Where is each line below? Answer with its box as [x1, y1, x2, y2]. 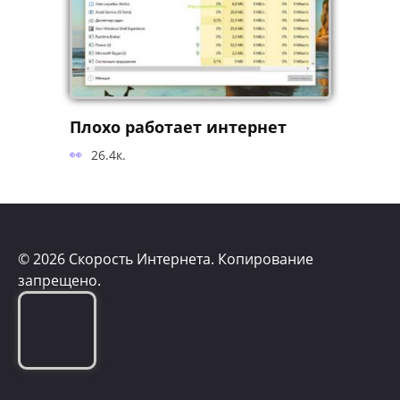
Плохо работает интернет [69, 115, 287, 137]
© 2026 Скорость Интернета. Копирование [18, 249, 313, 270]
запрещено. [18, 271, 101, 291]
